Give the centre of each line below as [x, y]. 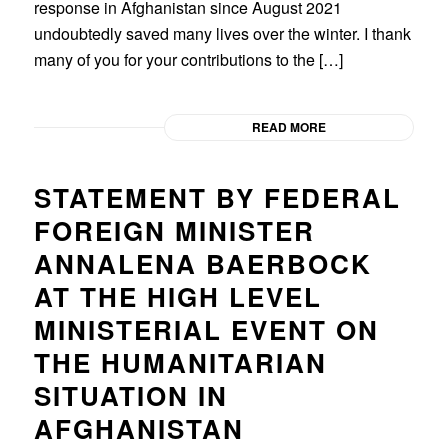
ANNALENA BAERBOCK [202, 263]
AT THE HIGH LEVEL [177, 296]
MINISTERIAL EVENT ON [206, 329]
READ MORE [289, 126]
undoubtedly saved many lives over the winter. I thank [222, 33]
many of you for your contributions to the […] [188, 59]
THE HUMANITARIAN [180, 362]
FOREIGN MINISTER [174, 230]
